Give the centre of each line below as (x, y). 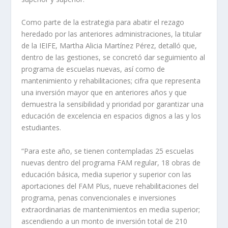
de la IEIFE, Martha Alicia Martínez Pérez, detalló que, (109, 46)
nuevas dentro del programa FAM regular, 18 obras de (111, 162)
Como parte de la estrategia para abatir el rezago (103, 22)
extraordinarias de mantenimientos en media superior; (111, 209)
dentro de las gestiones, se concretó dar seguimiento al (113, 58)
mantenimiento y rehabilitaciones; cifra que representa (111, 81)
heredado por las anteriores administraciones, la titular (112, 34)
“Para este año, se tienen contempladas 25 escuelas (108, 151)
